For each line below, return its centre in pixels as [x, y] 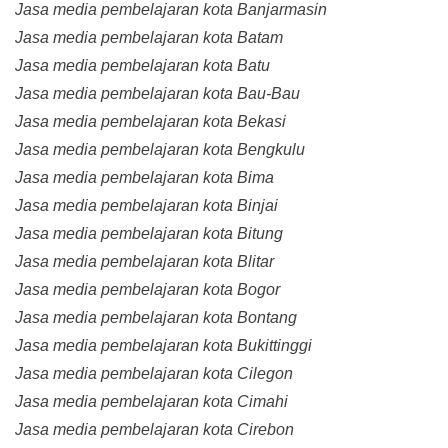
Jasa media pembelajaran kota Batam [149, 38]
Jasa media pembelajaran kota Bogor [147, 290]
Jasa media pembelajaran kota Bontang [156, 318]
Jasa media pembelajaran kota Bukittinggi [163, 346]
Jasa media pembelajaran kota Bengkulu [160, 150]
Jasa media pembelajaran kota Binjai [146, 206]
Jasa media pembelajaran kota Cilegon [154, 374]
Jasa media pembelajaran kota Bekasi [150, 122]
